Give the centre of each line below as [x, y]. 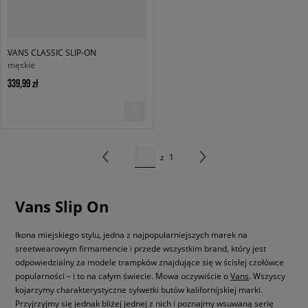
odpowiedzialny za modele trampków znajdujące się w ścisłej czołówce [150, 262]
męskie [21, 65]
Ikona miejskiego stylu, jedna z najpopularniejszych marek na [131, 234]
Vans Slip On [62, 206]
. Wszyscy [267, 275]
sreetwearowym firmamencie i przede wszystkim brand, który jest [141, 248]
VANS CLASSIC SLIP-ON [52, 52]
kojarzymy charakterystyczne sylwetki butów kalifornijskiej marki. [139, 289]
